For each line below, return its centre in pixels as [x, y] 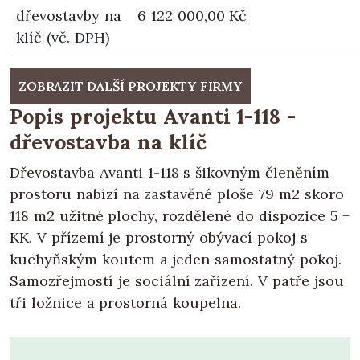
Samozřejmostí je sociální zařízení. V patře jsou [177, 281]
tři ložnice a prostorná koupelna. [126, 303]
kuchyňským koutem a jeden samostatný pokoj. [176, 260]
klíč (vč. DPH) [63, 38]
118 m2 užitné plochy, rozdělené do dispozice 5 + [180, 216]
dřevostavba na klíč [108, 143]
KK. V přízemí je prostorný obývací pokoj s [159, 238]
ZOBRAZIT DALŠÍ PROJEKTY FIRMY [130, 86]
